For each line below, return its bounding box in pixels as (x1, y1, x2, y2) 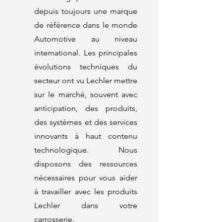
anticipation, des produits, (34, 104, 137, 113)
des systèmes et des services (34, 117, 137, 127)
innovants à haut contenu (34, 131, 137, 141)
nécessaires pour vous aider (34, 173, 137, 182)
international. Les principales (34, 48, 137, 57)
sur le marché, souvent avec (34, 90, 137, 99)
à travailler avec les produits (34, 187, 137, 196)
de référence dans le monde (34, 20, 137, 30)
